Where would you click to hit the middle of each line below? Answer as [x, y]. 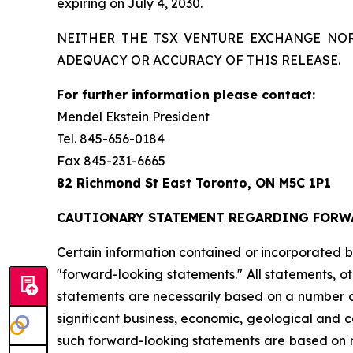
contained [210, 253]
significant [88, 319]
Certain [79, 253]
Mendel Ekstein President [133, 117]
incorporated [301, 253]
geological [279, 319]
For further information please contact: [186, 95]
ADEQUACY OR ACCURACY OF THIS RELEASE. [199, 60]
